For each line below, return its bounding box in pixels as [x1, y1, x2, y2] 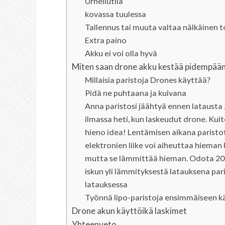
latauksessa [84, 179, 128, 189]
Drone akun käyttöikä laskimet [72, 205, 187, 216]
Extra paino [84, 35, 127, 45]
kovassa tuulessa [84, 9, 146, 19]
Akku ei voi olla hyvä [84, 48, 157, 58]
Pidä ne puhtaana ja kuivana [84, 88, 186, 97]
